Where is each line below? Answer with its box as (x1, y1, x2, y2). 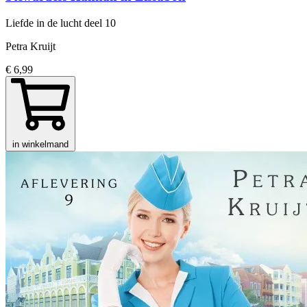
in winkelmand (12, 138, 69, 149)
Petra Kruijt (5, 40, 56, 52)
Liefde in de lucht (5, 16, 84, 29)
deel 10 (84, 16, 116, 29)
